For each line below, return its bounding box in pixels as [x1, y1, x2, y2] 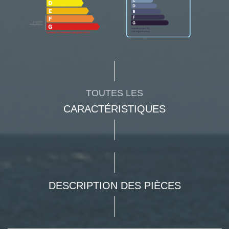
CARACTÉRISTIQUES [63, 103, 166, 115]
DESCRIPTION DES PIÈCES [48, 180, 181, 192]
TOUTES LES [86, 88, 143, 99]
